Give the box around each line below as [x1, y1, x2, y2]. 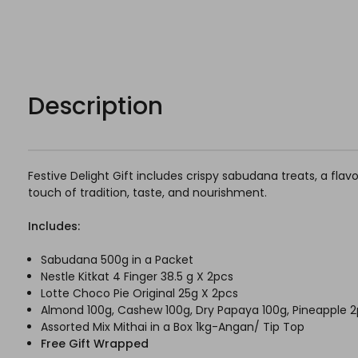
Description [28, 89, 163, 124]
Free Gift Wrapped [41, 336, 153, 352]
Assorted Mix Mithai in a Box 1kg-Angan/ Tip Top [41, 319, 305, 336]
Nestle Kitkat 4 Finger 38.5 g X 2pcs [41, 268, 234, 285]
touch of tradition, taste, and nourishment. [28, 185, 267, 201]
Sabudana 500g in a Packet [41, 252, 194, 268]
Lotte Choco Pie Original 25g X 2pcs [41, 285, 239, 302]
